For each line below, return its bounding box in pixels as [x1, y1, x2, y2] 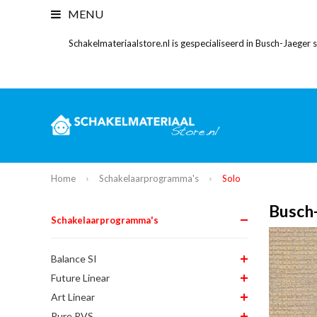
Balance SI [51, 252, 97, 265]
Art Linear [51, 290, 95, 303]
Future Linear [51, 271, 110, 284]
